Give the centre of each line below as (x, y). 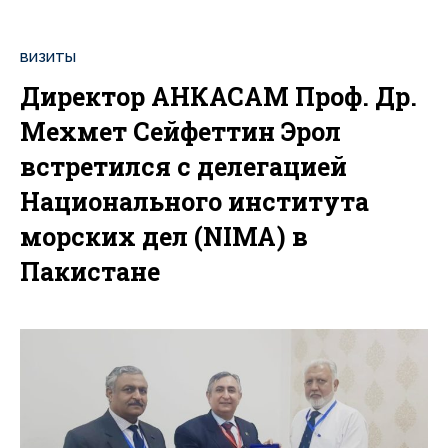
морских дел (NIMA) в (164, 237)
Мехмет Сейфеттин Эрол (180, 132)
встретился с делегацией (183, 167)
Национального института (194, 202)
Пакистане (90, 272)
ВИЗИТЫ (48, 58)
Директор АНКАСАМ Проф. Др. (218, 97)
